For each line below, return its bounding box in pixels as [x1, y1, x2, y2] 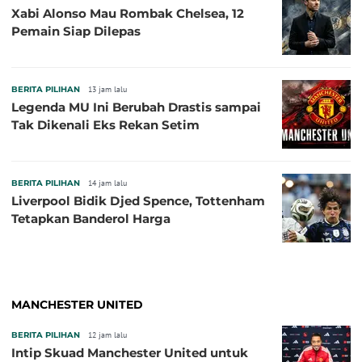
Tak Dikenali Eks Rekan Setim [11, 117, 200, 133]
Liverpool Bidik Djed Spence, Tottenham [11, 193, 265, 209]
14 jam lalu [88, 178, 127, 189]
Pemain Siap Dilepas [11, 23, 141, 40]
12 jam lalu [88, 330, 127, 341]
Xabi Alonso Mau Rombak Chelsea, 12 [11, 6, 244, 22]
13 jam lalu [88, 84, 127, 95]
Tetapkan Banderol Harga [11, 211, 170, 227]
